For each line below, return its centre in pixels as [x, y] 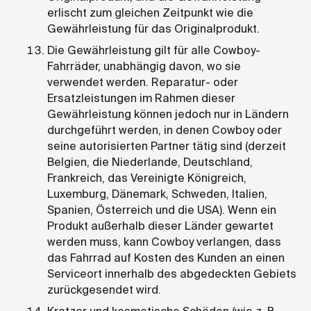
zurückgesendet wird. [104, 289]
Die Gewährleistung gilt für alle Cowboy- [154, 50]
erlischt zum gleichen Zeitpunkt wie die [150, 12]
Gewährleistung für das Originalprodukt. [153, 28]
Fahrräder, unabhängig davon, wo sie [144, 66]
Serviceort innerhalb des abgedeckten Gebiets [172, 274]
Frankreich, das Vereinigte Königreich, [147, 178]
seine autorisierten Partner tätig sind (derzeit [167, 146]
